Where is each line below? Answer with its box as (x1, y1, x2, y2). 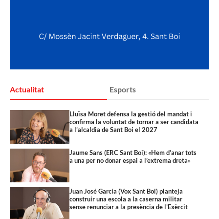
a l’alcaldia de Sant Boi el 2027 (69, 125, 158, 133)
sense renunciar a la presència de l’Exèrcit (69, 202, 188, 211)
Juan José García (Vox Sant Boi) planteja (69, 187, 183, 195)
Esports (109, 84, 136, 94)
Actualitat (10, 84, 44, 94)
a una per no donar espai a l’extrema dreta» (69, 156, 191, 164)
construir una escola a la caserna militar (69, 195, 183, 203)
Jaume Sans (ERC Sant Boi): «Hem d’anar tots (69, 148, 197, 156)
